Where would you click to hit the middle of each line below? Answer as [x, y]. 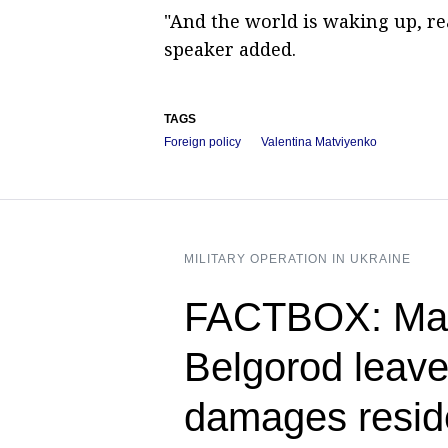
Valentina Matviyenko [319, 141]
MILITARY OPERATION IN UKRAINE [297, 258]
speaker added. [230, 48]
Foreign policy [202, 141]
